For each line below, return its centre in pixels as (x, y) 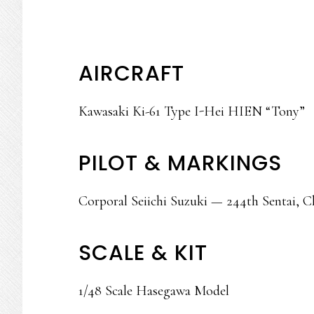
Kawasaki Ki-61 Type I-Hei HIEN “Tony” (192, 111)
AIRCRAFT (131, 74)
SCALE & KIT (143, 253)
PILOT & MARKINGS (180, 163)
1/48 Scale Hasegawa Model (154, 291)
